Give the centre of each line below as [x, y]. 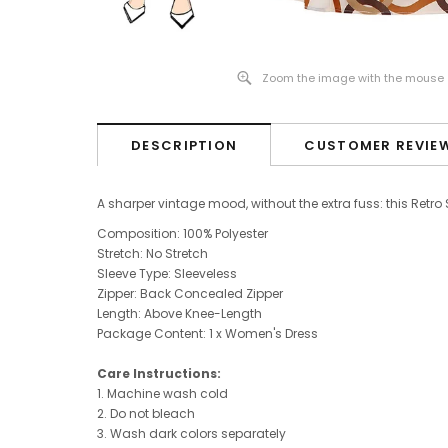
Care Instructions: [159, 373]
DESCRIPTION [184, 145]
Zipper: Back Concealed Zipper [190, 293]
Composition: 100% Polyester [182, 233]
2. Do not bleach [146, 413]
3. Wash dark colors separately [191, 433]
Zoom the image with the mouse [353, 78]
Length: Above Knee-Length [179, 313]
